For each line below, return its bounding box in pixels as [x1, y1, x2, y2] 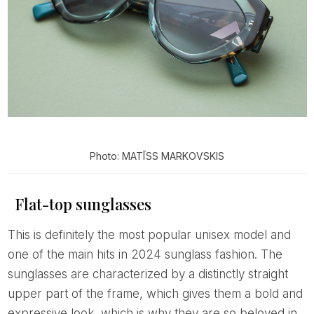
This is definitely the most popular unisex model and [7, 228, 15, 243]
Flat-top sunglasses [14, 193, 155, 215]
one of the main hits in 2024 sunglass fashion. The [7, 247, 282, 262]
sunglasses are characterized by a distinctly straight [7, 267, 288, 282]
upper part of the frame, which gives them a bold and [7, 287, 303, 301]
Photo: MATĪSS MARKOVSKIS [90, 150, 224, 163]
